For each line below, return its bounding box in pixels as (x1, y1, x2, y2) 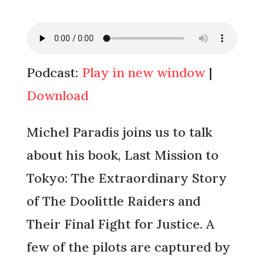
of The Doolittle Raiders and (26, 193, 200, 210)
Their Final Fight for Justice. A (26, 216, 214, 233)
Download (26, 87, 88, 104)
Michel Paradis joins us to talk (26, 124, 212, 141)
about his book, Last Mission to (26, 147, 219, 164)
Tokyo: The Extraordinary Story (26, 170, 227, 187)
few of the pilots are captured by (26, 239, 230, 256)
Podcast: (26, 64, 82, 81)
